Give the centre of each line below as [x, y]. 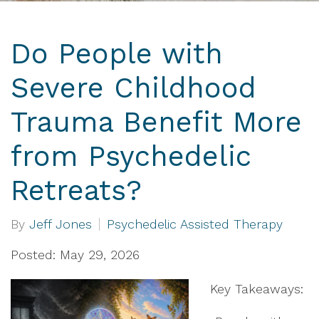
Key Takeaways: [257, 289]
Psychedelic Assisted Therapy [195, 224]
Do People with [117, 54]
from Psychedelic [131, 156]
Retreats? [76, 190]
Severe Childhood [134, 88]
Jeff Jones [61, 224]
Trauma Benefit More [156, 122]
